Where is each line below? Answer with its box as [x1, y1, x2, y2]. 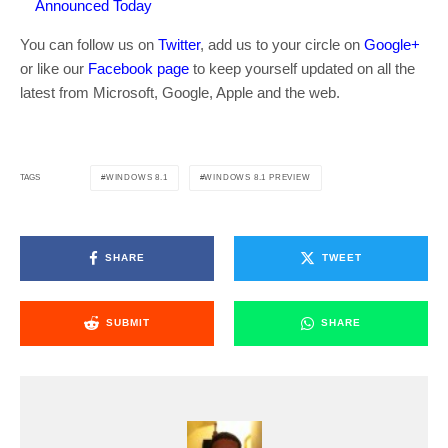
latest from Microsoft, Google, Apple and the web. [20, 83, 340, 101]
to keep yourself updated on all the [189, 59, 415, 77]
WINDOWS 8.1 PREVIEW [204, 172, 311, 182]
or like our [20, 59, 88, 77]
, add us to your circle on [200, 35, 364, 53]
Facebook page [88, 59, 189, 77]
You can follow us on [20, 35, 158, 53]
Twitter [158, 35, 200, 53]
